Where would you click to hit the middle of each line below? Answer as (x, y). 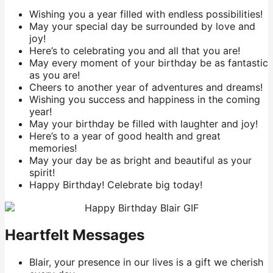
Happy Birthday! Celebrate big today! (116, 185)
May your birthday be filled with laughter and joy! (144, 124)
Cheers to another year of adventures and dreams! (146, 87)
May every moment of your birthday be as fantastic (149, 63)
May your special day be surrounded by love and (142, 27)
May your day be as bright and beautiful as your (140, 161)
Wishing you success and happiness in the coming (145, 100)
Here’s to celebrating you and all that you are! (135, 51)
